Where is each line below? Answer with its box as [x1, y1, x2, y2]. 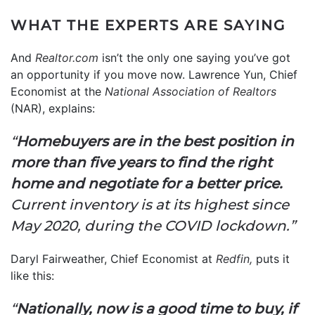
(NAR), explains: [11, 101, 95, 115]
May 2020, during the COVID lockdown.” [11, 217, 295, 234]
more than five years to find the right [11, 153, 272, 171]
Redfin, [216, 251, 256, 266]
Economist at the [11, 84, 105, 98]
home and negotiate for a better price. [11, 174, 283, 192]
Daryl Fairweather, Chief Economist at [11, 251, 216, 266]
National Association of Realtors [105, 84, 276, 98]
